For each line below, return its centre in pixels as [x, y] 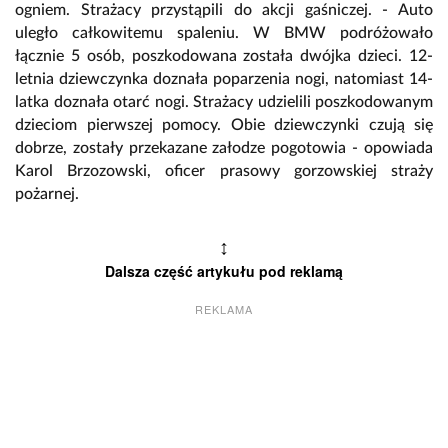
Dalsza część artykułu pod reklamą [224, 271]
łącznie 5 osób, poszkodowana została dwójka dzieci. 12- [224, 56]
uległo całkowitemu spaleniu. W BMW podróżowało [224, 33]
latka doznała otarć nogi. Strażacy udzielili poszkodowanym [224, 102]
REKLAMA [224, 309]
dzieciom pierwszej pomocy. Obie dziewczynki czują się [224, 125]
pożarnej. [47, 194]
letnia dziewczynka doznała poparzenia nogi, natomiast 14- [224, 79]
